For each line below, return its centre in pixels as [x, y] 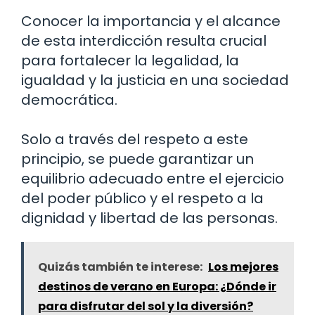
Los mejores [243, 267]
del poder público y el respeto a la [142, 199]
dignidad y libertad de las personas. [149, 218]
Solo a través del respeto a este [135, 140]
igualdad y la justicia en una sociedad [155, 81]
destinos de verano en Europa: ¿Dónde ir [157, 287]
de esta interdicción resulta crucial [144, 41]
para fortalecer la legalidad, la [130, 61]
